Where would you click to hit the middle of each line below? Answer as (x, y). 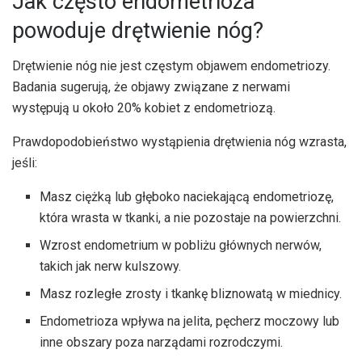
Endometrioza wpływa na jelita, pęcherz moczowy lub (190, 322)
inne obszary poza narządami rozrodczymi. (162, 343)
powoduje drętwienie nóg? (138, 30)
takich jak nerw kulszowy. (111, 267)
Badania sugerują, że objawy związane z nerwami (151, 87)
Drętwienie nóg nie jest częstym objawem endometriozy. (171, 66)
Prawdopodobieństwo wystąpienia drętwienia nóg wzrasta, (179, 142)
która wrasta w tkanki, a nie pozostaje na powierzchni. (191, 218)
